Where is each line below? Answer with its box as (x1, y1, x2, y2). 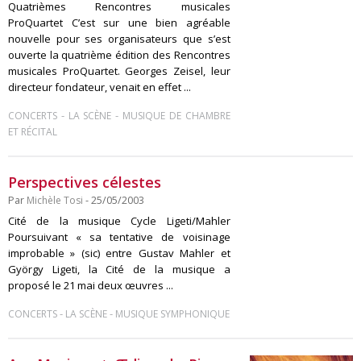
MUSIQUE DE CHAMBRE (122, 109, 230, 122)
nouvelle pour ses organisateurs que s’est (8, 31, 230, 46)
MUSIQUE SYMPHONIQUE (115, 307, 230, 321)
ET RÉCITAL (8, 125, 57, 139)
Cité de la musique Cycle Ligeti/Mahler (8, 214, 230, 228)
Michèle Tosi (27, 193, 83, 207)
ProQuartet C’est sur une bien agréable (8, 15, 230, 30)
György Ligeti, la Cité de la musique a (8, 262, 230, 276)
